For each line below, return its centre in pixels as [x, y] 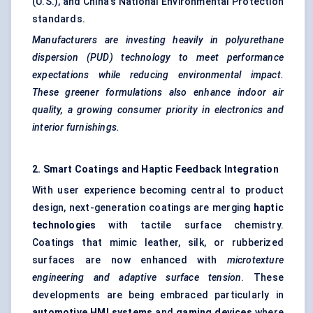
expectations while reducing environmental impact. [158, 75]
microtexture [255, 260]
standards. [59, 19]
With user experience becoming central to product [158, 190]
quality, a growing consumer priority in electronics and [158, 110]
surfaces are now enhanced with [130, 260]
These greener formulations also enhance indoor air [158, 93]
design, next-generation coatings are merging [143, 208]
